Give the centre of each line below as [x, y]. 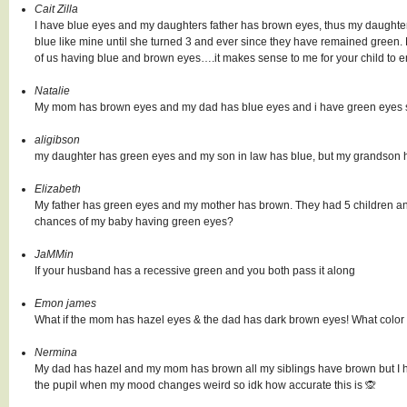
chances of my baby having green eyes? [134, 222]
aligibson [57, 140]
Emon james [65, 303]
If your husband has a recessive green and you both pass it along [195, 271]
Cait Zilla [56, 9]
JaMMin [54, 254]
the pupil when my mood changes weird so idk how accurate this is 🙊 [205, 385]
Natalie [52, 91]
